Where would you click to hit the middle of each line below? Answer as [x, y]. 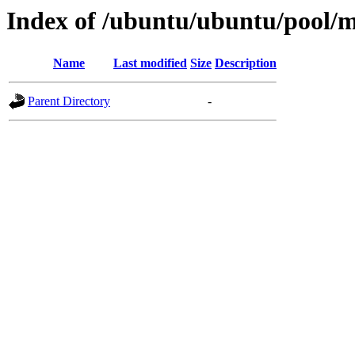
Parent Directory [69, 101]
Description [246, 63]
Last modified [150, 63]
